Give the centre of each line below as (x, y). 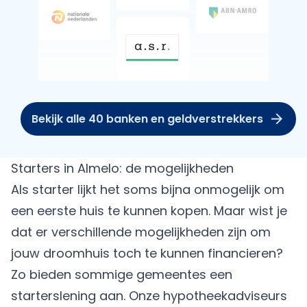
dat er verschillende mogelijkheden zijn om (141, 232)
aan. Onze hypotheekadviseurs (192, 296)
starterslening (53, 296)
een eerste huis (58, 211)
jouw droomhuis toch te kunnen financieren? (147, 253)
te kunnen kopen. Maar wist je (196, 211)
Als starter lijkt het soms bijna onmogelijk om (148, 189)
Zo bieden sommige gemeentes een (122, 274)
